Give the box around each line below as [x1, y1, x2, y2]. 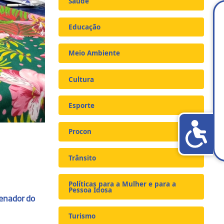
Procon [68, 127, 92, 136]
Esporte [68, 100, 95, 110]
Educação [68, 22, 101, 31]
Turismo [68, 211, 96, 221]
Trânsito [68, 153, 96, 162]
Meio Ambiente [68, 48, 120, 58]
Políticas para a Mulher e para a [68, 179, 176, 188]
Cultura [68, 74, 94, 84]
